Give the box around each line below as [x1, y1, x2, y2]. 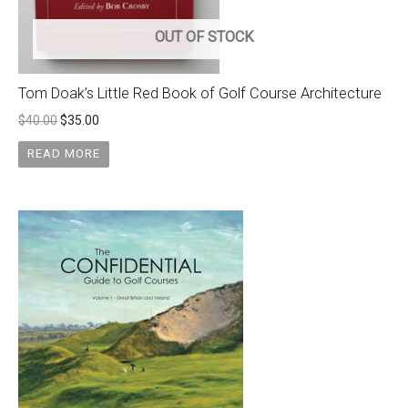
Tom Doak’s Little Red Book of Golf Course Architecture [18, 85, 382, 103]
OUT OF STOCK [154, 28, 254, 46]
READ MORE [26, 147, 100, 161]
